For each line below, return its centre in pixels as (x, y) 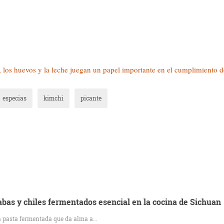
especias (14, 98)
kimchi (53, 98)
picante (91, 98)
